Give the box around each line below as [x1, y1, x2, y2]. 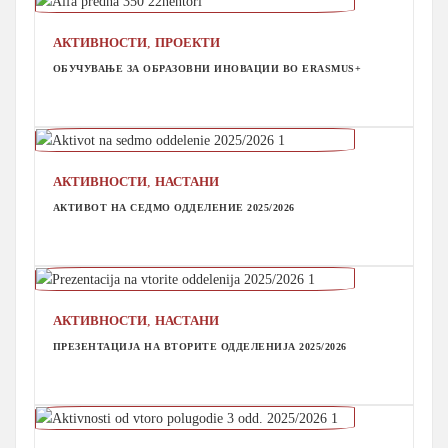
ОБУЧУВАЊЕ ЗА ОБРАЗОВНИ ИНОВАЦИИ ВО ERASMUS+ [52, 62, 362, 74]
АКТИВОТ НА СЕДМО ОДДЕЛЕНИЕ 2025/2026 [52, 201, 295, 213]
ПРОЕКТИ [154, 35, 220, 51]
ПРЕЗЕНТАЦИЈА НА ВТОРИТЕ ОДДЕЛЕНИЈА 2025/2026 [52, 340, 347, 352]
